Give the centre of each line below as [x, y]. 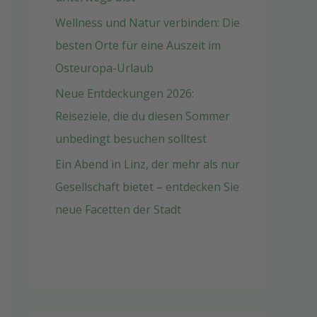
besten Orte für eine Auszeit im [138, 45]
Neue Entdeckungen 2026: [125, 93]
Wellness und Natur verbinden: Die [148, 23]
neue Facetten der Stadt [118, 209]
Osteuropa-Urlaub [104, 68]
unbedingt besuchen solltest [131, 139]
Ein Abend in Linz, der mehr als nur [148, 164]
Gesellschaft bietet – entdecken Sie [147, 187]
